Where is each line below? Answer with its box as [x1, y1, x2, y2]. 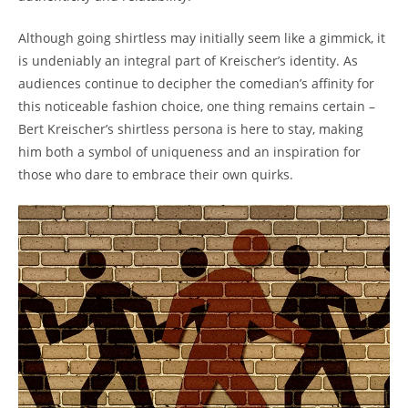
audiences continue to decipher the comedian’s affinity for [18, 74, 374, 92]
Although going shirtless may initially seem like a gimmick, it [18, 28, 385, 46]
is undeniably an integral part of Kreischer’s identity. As [18, 51, 358, 69]
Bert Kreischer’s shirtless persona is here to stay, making [18, 119, 363, 138]
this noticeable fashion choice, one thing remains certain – [18, 97, 375, 115]
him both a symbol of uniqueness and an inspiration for [18, 142, 361, 160]
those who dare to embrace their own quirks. [18, 165, 293, 183]
